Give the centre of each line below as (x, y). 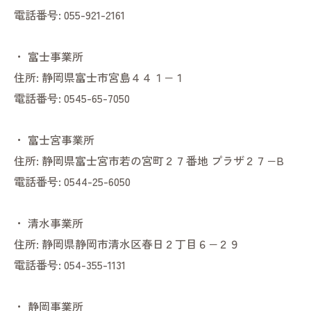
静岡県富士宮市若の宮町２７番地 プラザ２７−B (163, 161)
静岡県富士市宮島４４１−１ (113, 77)
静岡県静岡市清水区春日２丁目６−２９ (141, 244)
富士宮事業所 (61, 140)
